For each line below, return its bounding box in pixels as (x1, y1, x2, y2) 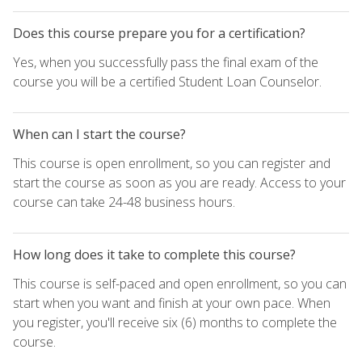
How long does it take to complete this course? (13, 245, 296, 263)
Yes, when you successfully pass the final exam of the (13, 53, 318, 71)
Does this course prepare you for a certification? (13, 23, 305, 42)
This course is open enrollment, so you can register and (13, 154, 330, 172)
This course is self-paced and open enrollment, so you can (13, 274, 347, 293)
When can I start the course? (13, 124, 186, 143)
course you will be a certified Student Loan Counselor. (13, 72, 322, 90)
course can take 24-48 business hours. (13, 192, 235, 211)
